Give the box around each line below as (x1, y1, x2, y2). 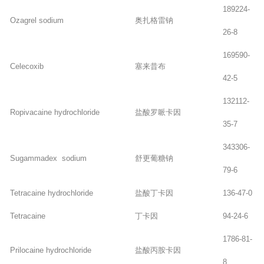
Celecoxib (9, 61, 44, 71)
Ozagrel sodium (9, 15, 64, 25)
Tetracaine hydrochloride (9, 188, 93, 197)
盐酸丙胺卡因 (134, 245, 181, 255)
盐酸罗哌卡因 (134, 107, 181, 117)
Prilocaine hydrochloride (9, 245, 91, 255)
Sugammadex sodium (9, 153, 87, 163)
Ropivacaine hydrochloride (9, 107, 100, 117)
